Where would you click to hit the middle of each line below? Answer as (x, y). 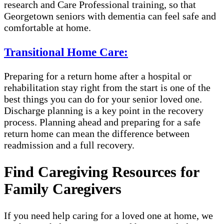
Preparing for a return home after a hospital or (98, 76)
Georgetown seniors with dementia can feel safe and (110, 16)
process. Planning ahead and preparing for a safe (102, 122)
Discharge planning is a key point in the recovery (104, 111)
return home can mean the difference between (97, 134)
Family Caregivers (63, 188)
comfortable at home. (47, 28)
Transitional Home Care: (66, 52)
